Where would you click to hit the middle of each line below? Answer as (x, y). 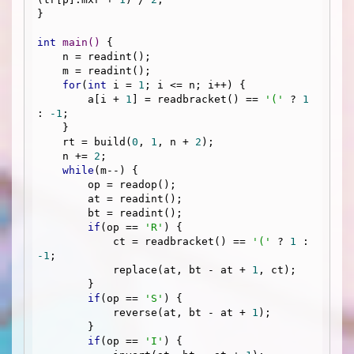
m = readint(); (50, 70)
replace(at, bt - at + (183, 269)
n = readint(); (50, 56)
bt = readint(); (62, 213)
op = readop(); (62, 184)
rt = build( (97, 141)
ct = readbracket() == (183, 241)
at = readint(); (62, 198)
